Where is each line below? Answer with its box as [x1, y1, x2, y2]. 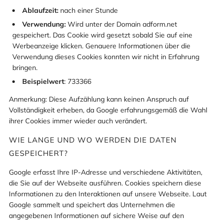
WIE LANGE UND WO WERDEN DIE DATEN [9, 135, 177, 145]
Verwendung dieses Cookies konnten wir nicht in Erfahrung [12, 52, 199, 61]
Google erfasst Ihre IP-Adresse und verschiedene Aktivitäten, [9, 167, 202, 177]
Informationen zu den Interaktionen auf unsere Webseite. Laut [9, 189, 207, 198]
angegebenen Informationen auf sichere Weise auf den [9, 211, 184, 220]
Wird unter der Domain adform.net [66, 19, 177, 29]
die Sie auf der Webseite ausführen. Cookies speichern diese [9, 178, 201, 187]
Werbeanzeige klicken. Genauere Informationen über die [12, 41, 190, 50]
